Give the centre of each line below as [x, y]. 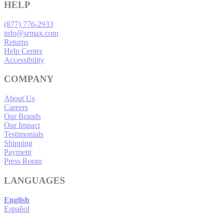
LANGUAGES [35, 180]
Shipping [18, 143]
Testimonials [24, 134]
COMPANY [29, 79]
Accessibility [24, 60]
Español [17, 209]
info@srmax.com [31, 33]
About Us [19, 99]
